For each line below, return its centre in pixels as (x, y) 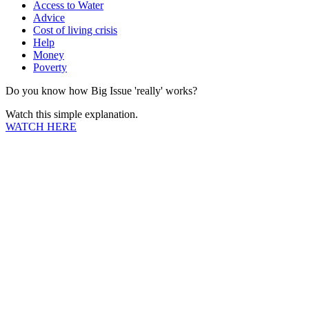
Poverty (50, 67)
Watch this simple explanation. (72, 114)
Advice (49, 17)
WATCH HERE (41, 126)
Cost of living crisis (75, 30)
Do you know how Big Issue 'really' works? (101, 90)
